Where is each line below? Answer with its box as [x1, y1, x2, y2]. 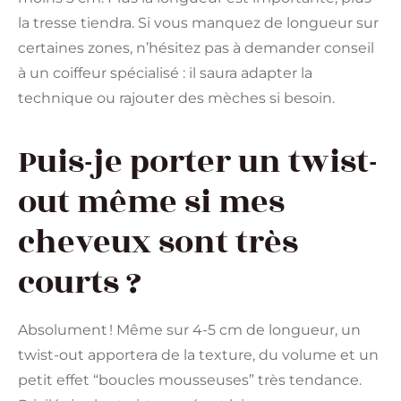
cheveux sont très [18, 218, 298, 268]
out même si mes [18, 178, 285, 227]
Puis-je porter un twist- [18, 138, 378, 187]
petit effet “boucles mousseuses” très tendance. [18, 371, 362, 389]
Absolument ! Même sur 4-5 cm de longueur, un [18, 321, 361, 339]
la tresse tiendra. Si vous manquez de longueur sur [18, 13, 379, 31]
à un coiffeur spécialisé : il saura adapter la [18, 64, 312, 81]
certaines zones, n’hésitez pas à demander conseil [18, 38, 374, 56]
